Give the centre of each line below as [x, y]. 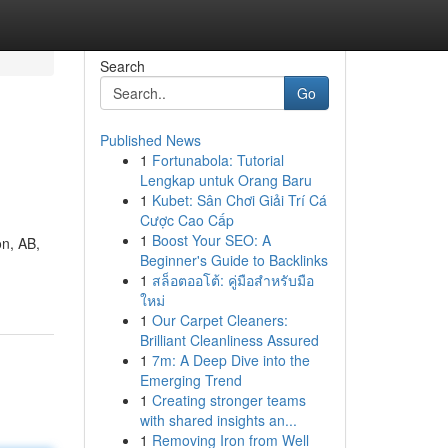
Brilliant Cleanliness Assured [229, 340]
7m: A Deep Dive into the [230, 360]
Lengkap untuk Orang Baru [225, 180]
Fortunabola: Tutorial [217, 160]
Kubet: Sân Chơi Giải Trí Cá [239, 200]
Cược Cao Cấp [186, 220]
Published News [150, 140]
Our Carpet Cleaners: [219, 320]
